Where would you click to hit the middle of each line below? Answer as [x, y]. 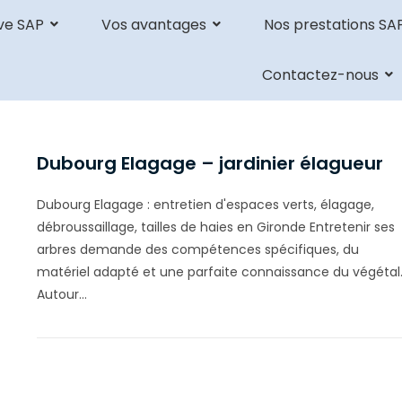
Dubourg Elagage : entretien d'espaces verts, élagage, [205, 205]
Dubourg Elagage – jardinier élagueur [210, 163]
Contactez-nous [321, 75]
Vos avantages [153, 25]
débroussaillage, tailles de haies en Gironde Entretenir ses [215, 227]
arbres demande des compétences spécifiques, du [197, 249]
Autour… [61, 294]
